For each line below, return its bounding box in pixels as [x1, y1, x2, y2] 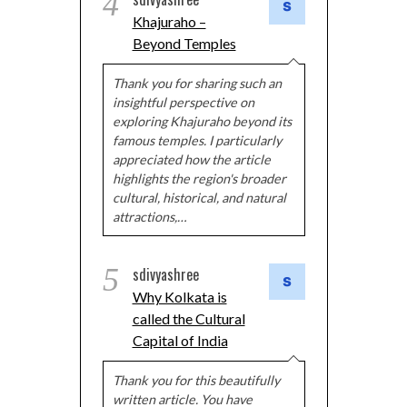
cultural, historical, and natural [112, 190, 286, 206]
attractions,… [112, 209, 186, 225]
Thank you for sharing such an [112, 75, 282, 92]
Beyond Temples [132, 35, 236, 53]
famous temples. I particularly [112, 133, 282, 149]
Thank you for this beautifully [112, 372, 280, 389]
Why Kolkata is [132, 288, 227, 306]
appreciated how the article [112, 152, 271, 168]
